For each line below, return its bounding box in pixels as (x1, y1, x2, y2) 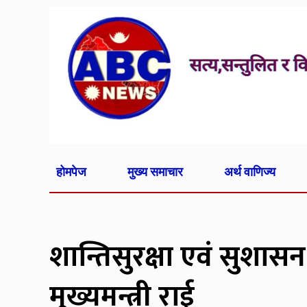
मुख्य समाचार (127, 164, 183, 179)
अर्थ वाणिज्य (223, 164, 275, 179)
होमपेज (56, 164, 86, 179)
